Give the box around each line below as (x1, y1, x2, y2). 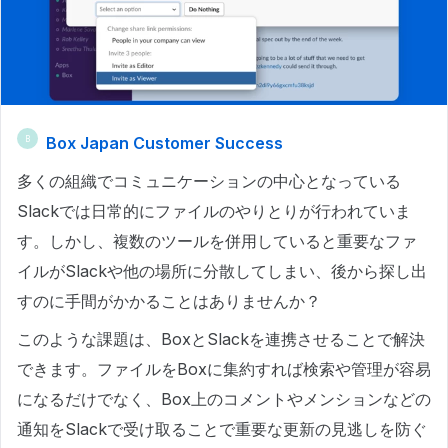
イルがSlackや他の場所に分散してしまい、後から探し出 (17, 261, 427, 282)
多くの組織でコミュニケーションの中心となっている (17, 171, 401, 192)
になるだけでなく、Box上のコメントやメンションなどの (17, 389, 431, 410)
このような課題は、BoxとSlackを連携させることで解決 (17, 329, 425, 350)
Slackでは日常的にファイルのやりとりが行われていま (17, 201, 411, 222)
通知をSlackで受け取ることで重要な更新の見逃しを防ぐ (17, 419, 427, 440)
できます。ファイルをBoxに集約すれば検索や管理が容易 (17, 359, 431, 380)
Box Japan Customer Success (46, 133, 283, 154)
